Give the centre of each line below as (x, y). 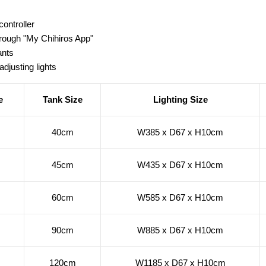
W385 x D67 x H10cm (180, 132)
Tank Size (62, 99)
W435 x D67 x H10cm (180, 164)
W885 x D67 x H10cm (180, 230)
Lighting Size (180, 99)
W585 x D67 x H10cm (180, 197)
